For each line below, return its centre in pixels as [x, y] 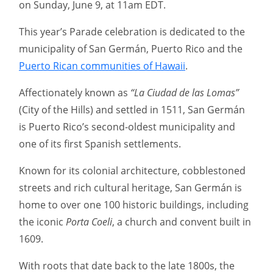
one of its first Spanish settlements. [100, 144]
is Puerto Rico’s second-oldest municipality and [127, 127]
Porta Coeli [89, 222]
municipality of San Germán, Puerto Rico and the [131, 49]
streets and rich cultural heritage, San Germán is [130, 188]
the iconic [42, 222]
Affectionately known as [75, 93]
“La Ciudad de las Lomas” [185, 93]
